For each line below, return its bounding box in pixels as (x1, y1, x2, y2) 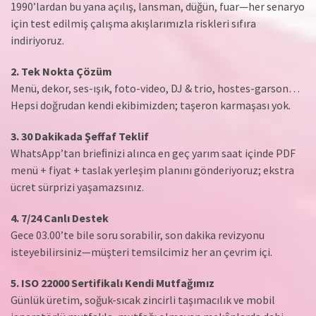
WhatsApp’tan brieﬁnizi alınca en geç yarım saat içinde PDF (11, 146, 296, 161)
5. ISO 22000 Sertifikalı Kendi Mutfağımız (11, 276, 214, 291)
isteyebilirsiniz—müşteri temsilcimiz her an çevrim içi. (11, 245, 272, 260)
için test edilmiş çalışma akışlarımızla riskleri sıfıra (11, 16, 256, 31)
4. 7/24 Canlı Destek (11, 211, 109, 226)
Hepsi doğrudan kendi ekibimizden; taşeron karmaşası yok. (11, 98, 291, 113)
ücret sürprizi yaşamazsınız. (11, 180, 144, 195)
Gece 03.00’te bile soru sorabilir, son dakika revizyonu (11, 228, 265, 243)
